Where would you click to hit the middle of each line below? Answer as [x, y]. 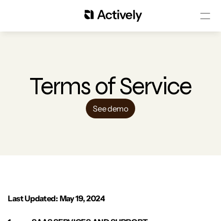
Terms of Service [110, 86]
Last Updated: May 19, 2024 [56, 198]
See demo [110, 109]
